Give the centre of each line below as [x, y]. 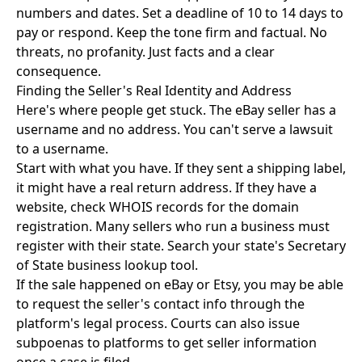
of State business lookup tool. [107, 265]
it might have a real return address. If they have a [166, 187]
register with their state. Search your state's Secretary [181, 246]
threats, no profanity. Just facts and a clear [145, 52]
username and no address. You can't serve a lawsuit [175, 129]
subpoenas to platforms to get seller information [166, 343]
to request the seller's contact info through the [160, 304]
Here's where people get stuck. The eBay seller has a [176, 110]
